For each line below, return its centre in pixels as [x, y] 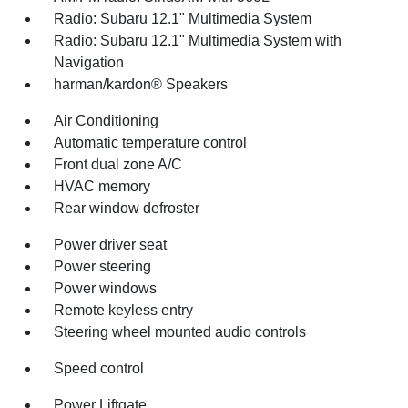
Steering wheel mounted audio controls [180, 331]
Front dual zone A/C [118, 164]
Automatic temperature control [151, 142]
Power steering [103, 266]
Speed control [99, 368]
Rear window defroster [127, 208]
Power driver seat [111, 244]
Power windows [106, 288]
